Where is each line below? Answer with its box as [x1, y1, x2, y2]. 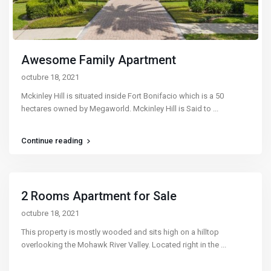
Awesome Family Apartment [21, 52, 177, 67]
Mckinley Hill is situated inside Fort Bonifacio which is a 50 [21, 91, 224, 100]
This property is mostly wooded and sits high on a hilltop [21, 227, 220, 237]
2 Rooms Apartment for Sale [21, 188, 177, 203]
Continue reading [21, 135, 83, 145]
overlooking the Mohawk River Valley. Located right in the [21, 240, 221, 249]
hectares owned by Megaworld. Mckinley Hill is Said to [21, 103, 214, 113]
